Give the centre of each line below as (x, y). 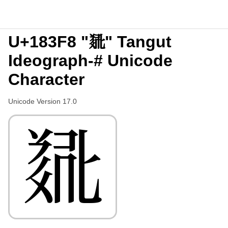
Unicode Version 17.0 (42, 101)
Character (46, 79)
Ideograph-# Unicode (90, 61)
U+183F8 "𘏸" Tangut (90, 42)
